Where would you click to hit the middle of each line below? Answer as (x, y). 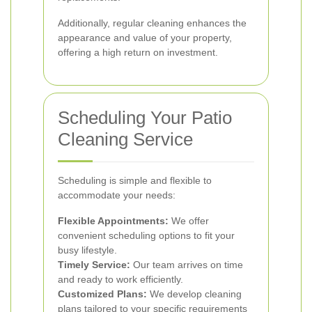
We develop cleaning (194, 294)
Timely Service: (94, 265)
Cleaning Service (125, 139)
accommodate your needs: (117, 195)
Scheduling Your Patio (145, 118)
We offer (189, 221)
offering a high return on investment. (138, 52)
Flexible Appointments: (113, 221)
